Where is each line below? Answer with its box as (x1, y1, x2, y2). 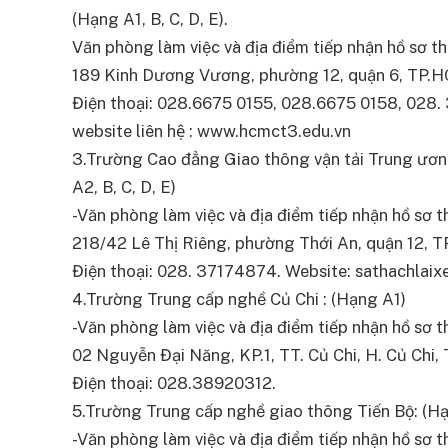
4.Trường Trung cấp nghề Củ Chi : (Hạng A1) (72, 289, 406, 310)
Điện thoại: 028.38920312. (72, 373, 276, 394)
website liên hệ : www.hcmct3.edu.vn (72, 121, 351, 142)
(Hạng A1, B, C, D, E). (72, 9, 228, 30)
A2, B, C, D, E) (72, 177, 176, 198)
